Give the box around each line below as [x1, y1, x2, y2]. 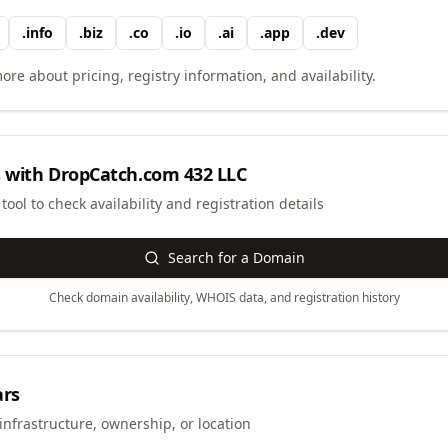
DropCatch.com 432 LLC [48, 162, 247, 186]
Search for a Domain [167, 248, 305, 267]
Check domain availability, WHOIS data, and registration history [48, 289, 400, 306]
